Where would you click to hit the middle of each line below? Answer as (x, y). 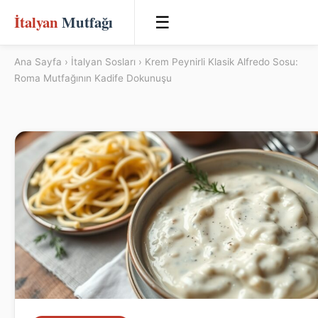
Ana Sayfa (38, 62)
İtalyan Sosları (103, 62)
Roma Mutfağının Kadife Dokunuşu (93, 78)
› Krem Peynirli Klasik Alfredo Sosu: (217, 62)
